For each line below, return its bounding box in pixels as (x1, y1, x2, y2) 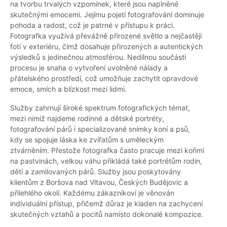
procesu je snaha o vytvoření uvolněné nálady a (10, 63, 168, 72)
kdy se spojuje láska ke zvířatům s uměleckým (10, 135, 164, 144)
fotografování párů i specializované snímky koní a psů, (10, 125, 190, 134)
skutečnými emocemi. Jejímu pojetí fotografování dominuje (10, 10, 204, 19)
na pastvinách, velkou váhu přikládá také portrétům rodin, (10, 157, 202, 166)
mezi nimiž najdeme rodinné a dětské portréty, (10, 114, 164, 123)
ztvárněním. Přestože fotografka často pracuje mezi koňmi (10, 146, 204, 155)
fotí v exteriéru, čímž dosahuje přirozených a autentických (10, 42, 203, 51)
